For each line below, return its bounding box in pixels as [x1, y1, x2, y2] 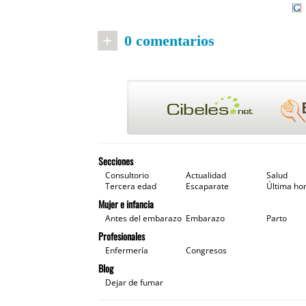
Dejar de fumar [105, 277, 163, 288]
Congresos [185, 245, 227, 256]
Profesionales [98, 229, 145, 243]
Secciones [98, 154, 133, 168]
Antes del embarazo [105, 212, 182, 224]
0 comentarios [124, 31, 214, 49]
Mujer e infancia [98, 197, 154, 211]
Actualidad [185, 169, 226, 181]
